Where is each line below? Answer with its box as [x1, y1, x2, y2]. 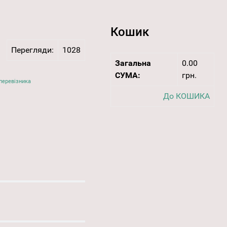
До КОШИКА [163, 91, 210, 101]
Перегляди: [11, 45, 54, 55]
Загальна [115, 58, 151, 68]
